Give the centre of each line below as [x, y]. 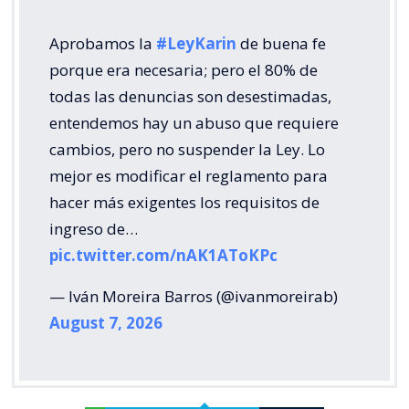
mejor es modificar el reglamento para [189, 175]
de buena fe [281, 43]
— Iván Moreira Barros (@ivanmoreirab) [194, 296]
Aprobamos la [103, 43]
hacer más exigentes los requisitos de [184, 202]
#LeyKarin [196, 43]
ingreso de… [94, 228]
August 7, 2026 [106, 322]
